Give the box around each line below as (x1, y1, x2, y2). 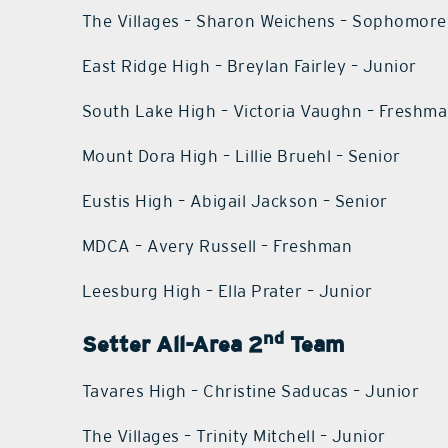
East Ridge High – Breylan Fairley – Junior (81, 56, 417, 77)
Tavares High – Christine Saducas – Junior (81, 380, 420, 401)
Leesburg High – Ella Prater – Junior (81, 281, 373, 302)
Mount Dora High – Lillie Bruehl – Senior (81, 146, 401, 167)
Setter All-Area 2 (81, 330, 263, 357)
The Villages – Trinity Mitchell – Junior (81, 425, 386, 446)
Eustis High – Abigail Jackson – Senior (81, 191, 388, 212)
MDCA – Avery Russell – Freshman (81, 236, 353, 257)
